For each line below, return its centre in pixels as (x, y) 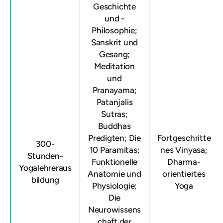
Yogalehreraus (45, 168)
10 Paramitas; (114, 150)
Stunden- (45, 156)
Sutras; (114, 114)
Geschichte (114, 6)
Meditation (114, 66)
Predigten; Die (114, 138)
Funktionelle (114, 162)
